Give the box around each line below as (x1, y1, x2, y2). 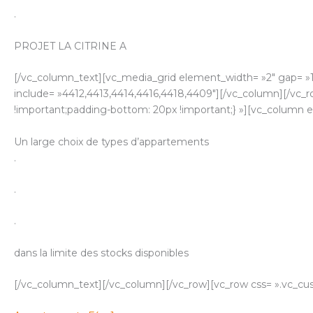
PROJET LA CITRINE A (14, 39, 126, 52)
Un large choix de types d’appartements (14, 135, 209, 148)
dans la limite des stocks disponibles (14, 246, 189, 259)
